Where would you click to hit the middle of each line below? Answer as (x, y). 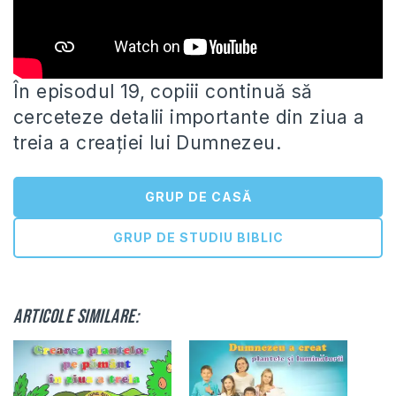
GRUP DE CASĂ (198, 197)
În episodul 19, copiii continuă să (163, 92)
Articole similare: (76, 317)
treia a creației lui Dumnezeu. (147, 143)
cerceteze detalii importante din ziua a (189, 118)
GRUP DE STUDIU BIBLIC (198, 238)
